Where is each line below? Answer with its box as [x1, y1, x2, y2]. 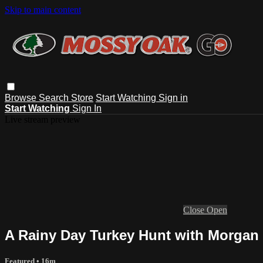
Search [39, 92, 71, 103]
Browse [5, 92, 39, 103]
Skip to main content [5, 5, 81, 15]
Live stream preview [5, 114, 80, 124]
